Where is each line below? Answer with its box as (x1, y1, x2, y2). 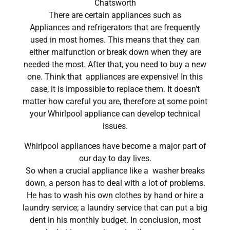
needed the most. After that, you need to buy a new (24, 60, 206, 70)
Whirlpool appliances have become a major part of (24, 141, 206, 151)
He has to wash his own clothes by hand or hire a (26, 190, 204, 200)
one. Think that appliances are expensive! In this (27, 72, 203, 82)
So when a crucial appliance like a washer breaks (25, 165, 205, 176)
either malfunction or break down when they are (29, 47, 201, 57)
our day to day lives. (79, 153, 151, 163)
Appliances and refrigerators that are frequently (30, 23, 200, 33)
